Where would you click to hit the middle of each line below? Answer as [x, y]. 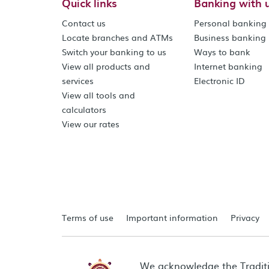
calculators [84, 109]
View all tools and [98, 95]
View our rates [91, 123]
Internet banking [228, 66]
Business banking [230, 37]
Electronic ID [220, 80]
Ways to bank [222, 51]
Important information [172, 217]
